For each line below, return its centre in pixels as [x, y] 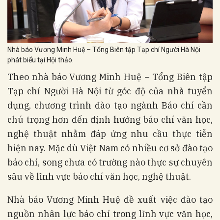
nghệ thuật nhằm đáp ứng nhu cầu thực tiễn [110, 134]
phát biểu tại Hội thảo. [41, 60]
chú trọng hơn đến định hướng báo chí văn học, [110, 120]
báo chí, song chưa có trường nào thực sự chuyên [110, 163]
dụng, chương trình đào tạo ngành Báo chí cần [110, 106]
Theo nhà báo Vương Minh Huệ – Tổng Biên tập [110, 77]
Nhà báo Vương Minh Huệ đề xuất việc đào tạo [110, 200]
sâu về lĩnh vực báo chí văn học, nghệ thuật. [99, 177]
